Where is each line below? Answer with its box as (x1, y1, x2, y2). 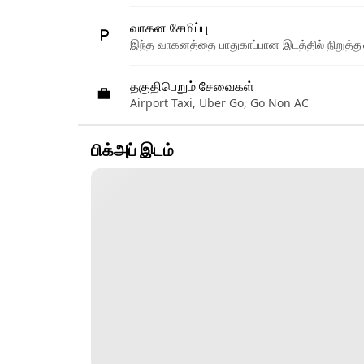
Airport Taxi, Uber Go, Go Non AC (130, 95, 309, 110)
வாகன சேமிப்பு (130, 21, 208, 35)
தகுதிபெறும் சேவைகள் (130, 80, 254, 93)
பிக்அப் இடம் (91, 141, 174, 160)
